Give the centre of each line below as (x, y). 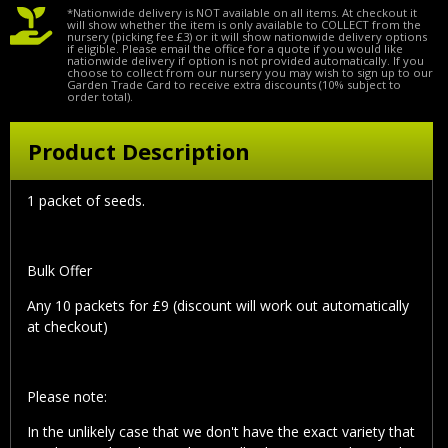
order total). (100, 97)
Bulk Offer (59, 270)
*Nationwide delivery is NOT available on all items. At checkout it (242, 13)
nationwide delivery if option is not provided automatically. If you (245, 61)
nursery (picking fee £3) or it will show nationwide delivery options (247, 37)
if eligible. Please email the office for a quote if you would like (235, 49)
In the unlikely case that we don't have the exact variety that (221, 431)
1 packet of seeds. (86, 200)
